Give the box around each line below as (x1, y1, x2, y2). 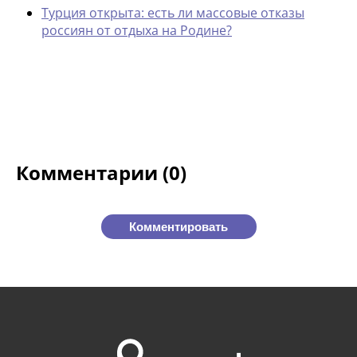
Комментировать (129, 219, 228, 233)
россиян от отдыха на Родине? (41, 22, 232, 40)
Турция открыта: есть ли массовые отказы (41, 4, 304, 22)
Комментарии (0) (16, 159, 186, 186)
